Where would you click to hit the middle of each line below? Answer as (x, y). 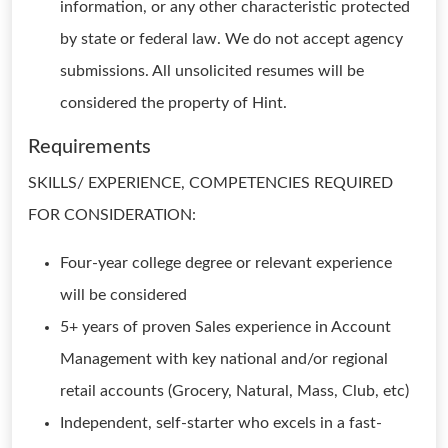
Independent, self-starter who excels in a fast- (221, 423)
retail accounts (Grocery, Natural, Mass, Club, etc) (234, 391)
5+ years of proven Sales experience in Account (225, 327)
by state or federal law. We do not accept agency (231, 39)
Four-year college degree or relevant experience (226, 263)
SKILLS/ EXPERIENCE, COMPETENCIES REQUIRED (210, 183)
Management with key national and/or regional (224, 359)
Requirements (89, 147)
